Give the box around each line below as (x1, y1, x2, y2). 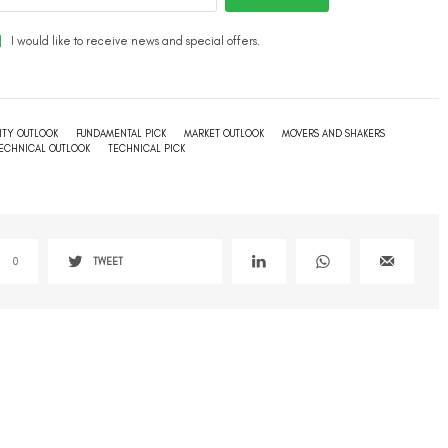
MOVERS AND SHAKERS (282, 127, 385, 140)
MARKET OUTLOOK (184, 127, 264, 140)
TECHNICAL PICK (108, 142, 185, 155)
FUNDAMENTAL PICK (76, 127, 166, 140)
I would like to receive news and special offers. (10, 34, 260, 48)
